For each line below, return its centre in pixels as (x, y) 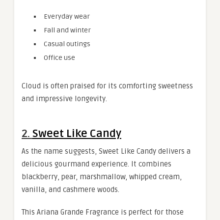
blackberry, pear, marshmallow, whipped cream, (102, 177)
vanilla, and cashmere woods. (70, 190)
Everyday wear (67, 16)
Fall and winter (67, 30)
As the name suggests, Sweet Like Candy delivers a (106, 151)
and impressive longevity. (64, 99)
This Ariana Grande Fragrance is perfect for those (103, 212)
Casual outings (67, 44)
